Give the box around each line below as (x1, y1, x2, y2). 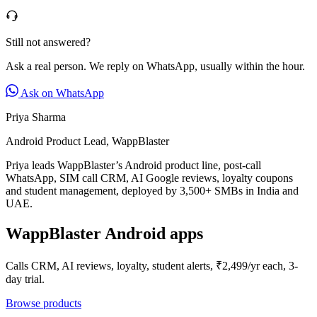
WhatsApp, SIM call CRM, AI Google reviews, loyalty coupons (6, 171, 293, 184)
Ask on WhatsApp (18, 86, 104, 99)
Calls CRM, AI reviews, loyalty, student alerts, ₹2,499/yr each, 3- (6, 259, 298, 272)
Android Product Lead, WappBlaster (6, 134, 169, 147)
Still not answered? (6, 35, 91, 48)
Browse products (6, 296, 81, 309)
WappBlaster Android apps (6, 224, 203, 243)
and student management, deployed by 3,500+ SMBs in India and (6, 184, 299, 197)
